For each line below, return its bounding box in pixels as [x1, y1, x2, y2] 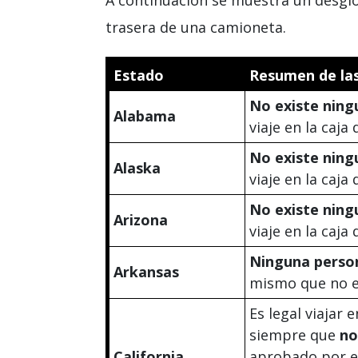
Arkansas [113, 261, 179, 281]
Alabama [113, 105, 176, 125]
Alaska [113, 157, 161, 177]
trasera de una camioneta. [105, 17, 286, 37]
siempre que [249, 324, 340, 344]
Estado [113, 65, 164, 85]
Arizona [113, 209, 168, 229]
